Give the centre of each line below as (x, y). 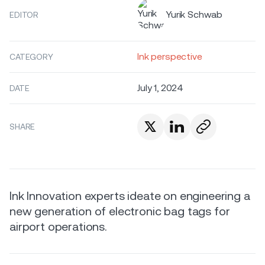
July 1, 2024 (161, 88)
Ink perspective (170, 56)
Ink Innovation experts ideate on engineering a (130, 195)
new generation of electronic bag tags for (120, 211)
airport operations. (58, 226)
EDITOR (24, 15)
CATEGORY (31, 57)
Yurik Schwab (194, 14)
